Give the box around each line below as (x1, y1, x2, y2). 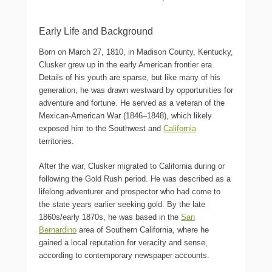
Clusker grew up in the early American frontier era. (39, 60, 214, 70)
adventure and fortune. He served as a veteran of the (39, 98, 225, 108)
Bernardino (39, 225, 76, 235)
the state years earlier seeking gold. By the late (39, 200, 205, 209)
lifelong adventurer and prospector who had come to (39, 187, 220, 197)
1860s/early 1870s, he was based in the (39, 212, 181, 222)
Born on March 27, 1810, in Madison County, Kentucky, (39, 47, 233, 57)
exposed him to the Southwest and (39, 124, 163, 134)
